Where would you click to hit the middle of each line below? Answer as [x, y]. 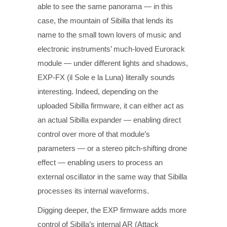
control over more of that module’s [94, 134]
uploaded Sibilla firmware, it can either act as [111, 105]
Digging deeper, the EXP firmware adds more [112, 210]
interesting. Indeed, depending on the [98, 91]
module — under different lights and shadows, [113, 63]
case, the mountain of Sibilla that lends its [105, 20]
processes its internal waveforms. [93, 191]
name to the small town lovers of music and [109, 34]
